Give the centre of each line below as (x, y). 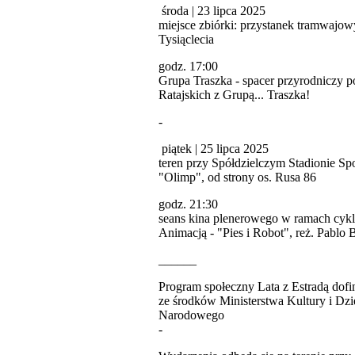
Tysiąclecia (186, 39)
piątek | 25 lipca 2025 (214, 148)
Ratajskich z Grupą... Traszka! (234, 94)
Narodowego (191, 315)
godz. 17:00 (188, 66)
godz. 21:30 (188, 204)
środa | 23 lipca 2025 (212, 10)
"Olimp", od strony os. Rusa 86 (237, 177)
